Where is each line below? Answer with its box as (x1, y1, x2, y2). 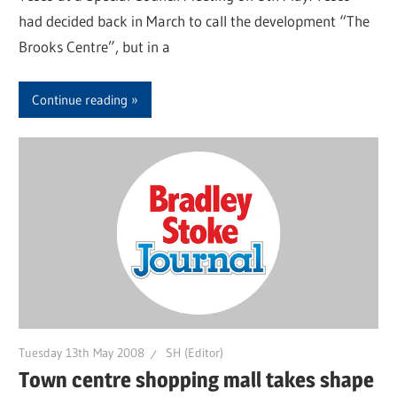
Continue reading (32, 90, 128, 108)
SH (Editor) (166, 345, 224, 362)
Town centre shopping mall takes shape (19, 366, 375, 393)
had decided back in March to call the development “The (19, 11, 370, 30)
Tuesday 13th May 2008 (19, 345, 145, 362)
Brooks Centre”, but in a (19, 36, 171, 56)
